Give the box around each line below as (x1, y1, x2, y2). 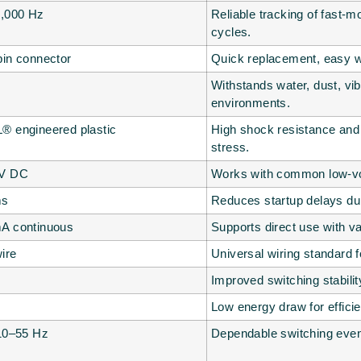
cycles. (211, 25, 251, 39)
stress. (211, 140, 250, 155)
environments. (211, 96, 291, 110)
